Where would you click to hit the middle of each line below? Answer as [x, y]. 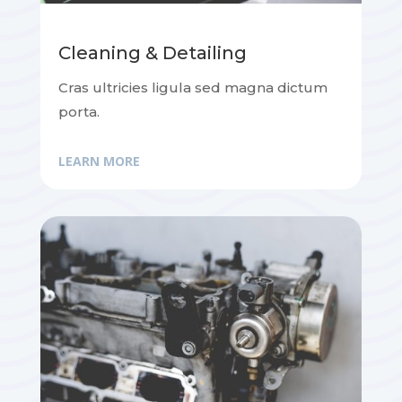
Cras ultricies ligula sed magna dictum [192, 88]
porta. [79, 112]
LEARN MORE [99, 162]
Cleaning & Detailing [152, 53]
